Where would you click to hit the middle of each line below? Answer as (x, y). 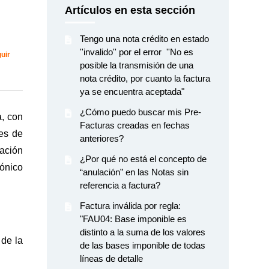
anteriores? (102, 138)
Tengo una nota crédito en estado (145, 39)
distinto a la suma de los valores (143, 232)
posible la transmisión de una (137, 65)
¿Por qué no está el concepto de (144, 159)
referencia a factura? (120, 185)
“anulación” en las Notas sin (134, 172)
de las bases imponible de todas (143, 245)
